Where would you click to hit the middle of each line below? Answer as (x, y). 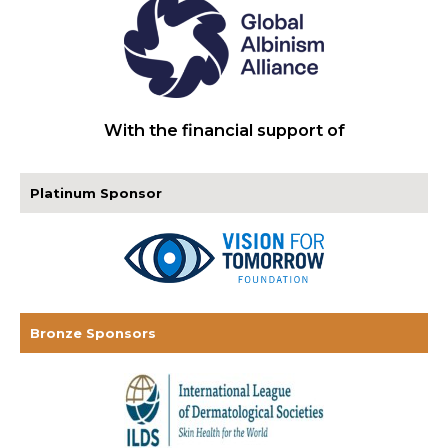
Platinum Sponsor (96, 193)
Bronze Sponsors (93, 333)
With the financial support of (224, 130)
